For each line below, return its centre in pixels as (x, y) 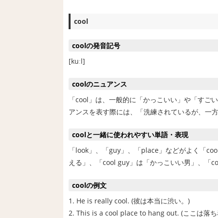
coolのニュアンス (100, 84)
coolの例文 (90, 185)
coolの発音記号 (96, 46)
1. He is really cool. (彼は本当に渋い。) (129, 200)
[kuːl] (77, 61)
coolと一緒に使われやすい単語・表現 (130, 134)
